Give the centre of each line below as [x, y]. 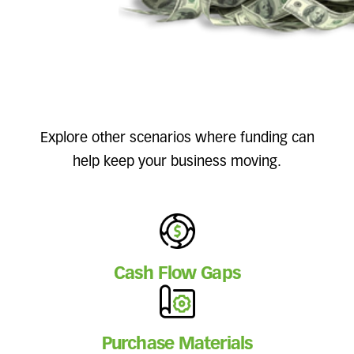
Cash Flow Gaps [177, 274]
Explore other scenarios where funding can [177, 138]
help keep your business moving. [177, 162]
